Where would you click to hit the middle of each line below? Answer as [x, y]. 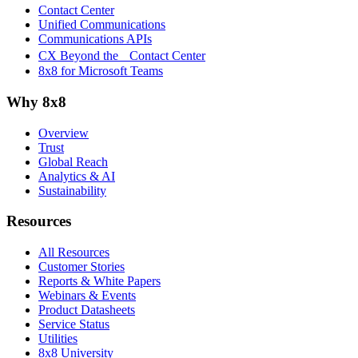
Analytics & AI [77, 176]
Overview [64, 133]
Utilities [58, 338]
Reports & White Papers [99, 280]
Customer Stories [82, 266]
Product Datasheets [87, 309]
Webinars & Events [87, 295]
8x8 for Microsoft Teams [101, 71]
